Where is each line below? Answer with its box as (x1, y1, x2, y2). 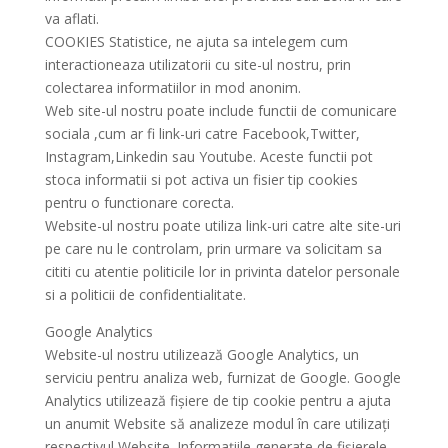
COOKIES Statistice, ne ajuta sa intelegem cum (44, 32, 348, 51)
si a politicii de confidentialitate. (44, 285, 246, 304)
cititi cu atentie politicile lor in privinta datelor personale (44, 262, 400, 281)
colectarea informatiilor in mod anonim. (44, 78, 301, 97)
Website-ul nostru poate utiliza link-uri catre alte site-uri (44, 216, 401, 235)
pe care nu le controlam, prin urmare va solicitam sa (44, 239, 382, 258)
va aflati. (44, 9, 99, 28)
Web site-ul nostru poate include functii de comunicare (44, 101, 397, 120)
